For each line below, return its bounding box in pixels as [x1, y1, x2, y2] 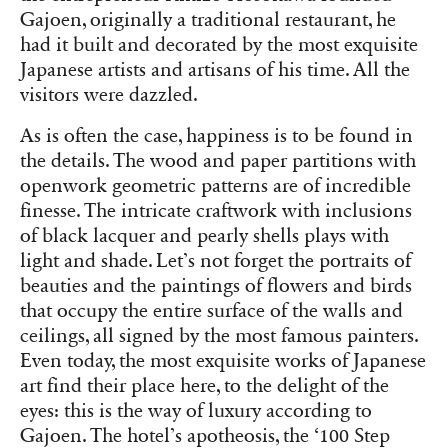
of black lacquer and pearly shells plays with [20, 223, 389, 248]
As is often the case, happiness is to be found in [20, 123, 413, 148]
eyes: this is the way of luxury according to [20, 398, 372, 423]
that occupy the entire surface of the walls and [20, 298, 403, 323]
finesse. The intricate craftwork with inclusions [20, 198, 412, 223]
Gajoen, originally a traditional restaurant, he [20, 7, 396, 32]
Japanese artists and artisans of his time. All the [20, 57, 410, 82]
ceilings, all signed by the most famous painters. [20, 323, 418, 348]
